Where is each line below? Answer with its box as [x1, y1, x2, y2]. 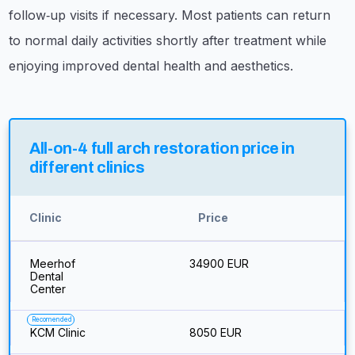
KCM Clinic [30, 326, 86, 339]
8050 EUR [189, 326, 242, 339]
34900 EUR [189, 257, 249, 270]
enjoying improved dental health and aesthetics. [9, 58, 294, 74]
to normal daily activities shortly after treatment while [9, 32, 327, 48]
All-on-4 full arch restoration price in [29, 139, 295, 157]
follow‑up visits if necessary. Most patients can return [9, 7, 331, 23]
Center [30, 282, 67, 296]
